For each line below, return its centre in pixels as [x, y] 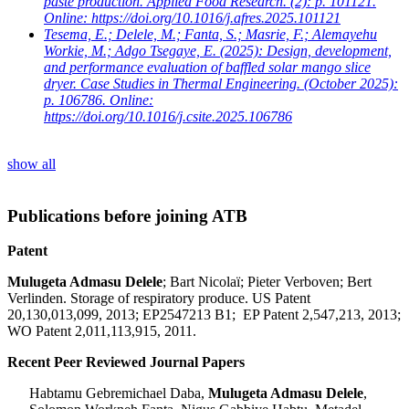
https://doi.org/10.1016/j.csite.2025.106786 [168, 116]
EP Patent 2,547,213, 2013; [322, 315]
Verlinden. [39, 299]
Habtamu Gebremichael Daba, [119, 393]
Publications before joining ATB [127, 215]
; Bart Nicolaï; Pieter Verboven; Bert [267, 282]
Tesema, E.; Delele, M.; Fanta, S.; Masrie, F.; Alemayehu [210, 34]
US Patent [281, 299]
